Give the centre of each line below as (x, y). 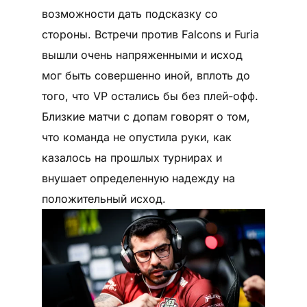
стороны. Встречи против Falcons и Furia (150, 35)
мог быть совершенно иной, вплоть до (146, 76)
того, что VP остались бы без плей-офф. (150, 96)
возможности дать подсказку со (130, 14)
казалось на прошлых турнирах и (132, 158)
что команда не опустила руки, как (136, 137)
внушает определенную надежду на (138, 179)
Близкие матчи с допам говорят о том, (146, 117)
